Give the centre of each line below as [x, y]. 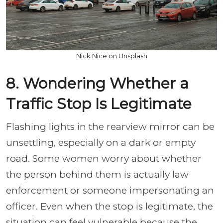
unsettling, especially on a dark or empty [101, 143]
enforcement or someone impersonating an [110, 190]
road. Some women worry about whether [104, 159]
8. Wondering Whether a [97, 83]
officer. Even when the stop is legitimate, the [110, 206]
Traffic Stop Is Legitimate [99, 104]
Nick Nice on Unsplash [111, 56]
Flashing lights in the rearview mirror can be [110, 127]
